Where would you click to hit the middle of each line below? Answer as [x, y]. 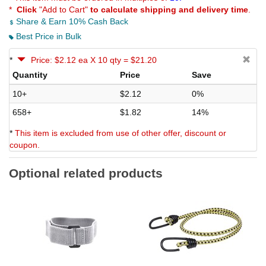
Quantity [30, 75]
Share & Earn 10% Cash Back [71, 21]
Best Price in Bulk [47, 36]
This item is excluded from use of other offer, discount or [121, 133]
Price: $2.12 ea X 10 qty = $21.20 [94, 60]
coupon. [25, 145]
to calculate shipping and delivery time [169, 9]
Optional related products [86, 173]
